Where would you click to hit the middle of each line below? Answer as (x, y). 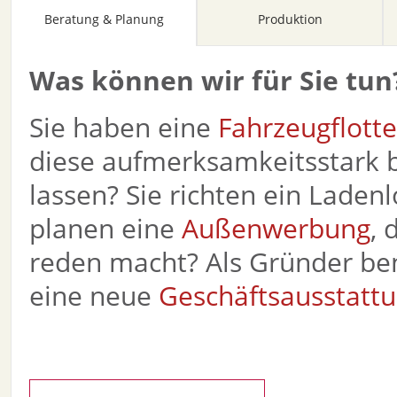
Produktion (290, 19)
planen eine (105, 228)
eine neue (94, 296)
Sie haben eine (124, 127)
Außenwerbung (276, 228)
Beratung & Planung (104, 19)
